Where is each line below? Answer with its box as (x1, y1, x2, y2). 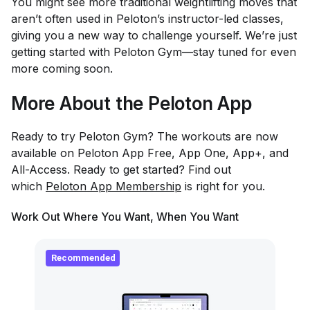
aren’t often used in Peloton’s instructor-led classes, (11, 11, 284, 26)
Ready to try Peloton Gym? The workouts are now (11, 129, 278, 143)
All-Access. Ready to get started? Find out (11, 162, 231, 176)
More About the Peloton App (11, 92, 252, 114)
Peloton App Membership (46, 179, 181, 193)
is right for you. (181, 179, 265, 193)
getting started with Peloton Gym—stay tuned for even (11, 44, 296, 59)
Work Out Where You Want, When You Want (11, 209, 239, 224)
